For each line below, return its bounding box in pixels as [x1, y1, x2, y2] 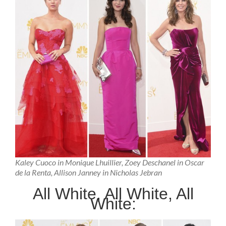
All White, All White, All [32, 184, 194, 203]
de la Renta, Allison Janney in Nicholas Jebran [15, 167, 162, 178]
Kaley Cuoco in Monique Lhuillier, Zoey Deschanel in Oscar [15, 157, 204, 167]
